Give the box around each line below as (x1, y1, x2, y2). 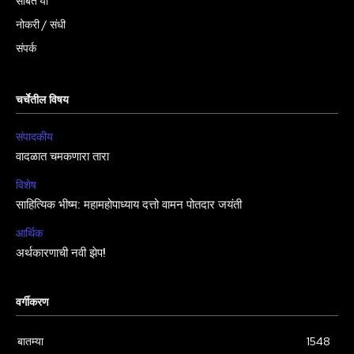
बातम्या (17, 334, 43, 349)
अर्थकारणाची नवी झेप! (16, 247, 106, 261)
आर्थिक (16, 226, 43, 241)
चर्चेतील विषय (16, 95, 69, 107)
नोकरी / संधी (16, 17, 66, 32)
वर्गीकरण (16, 297, 49, 309)
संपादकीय (16, 130, 53, 145)
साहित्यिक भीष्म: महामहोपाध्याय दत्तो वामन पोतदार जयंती (16, 199, 242, 213)
